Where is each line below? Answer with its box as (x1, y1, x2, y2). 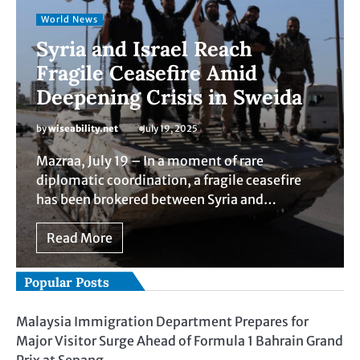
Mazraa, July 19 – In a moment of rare (36, 153, 264, 170)
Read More (47, 230, 112, 247)
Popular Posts (24, 274, 109, 291)
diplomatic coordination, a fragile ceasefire (36, 172, 301, 189)
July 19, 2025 (142, 123, 198, 135)
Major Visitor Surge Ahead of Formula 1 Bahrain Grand (16, 333, 343, 350)
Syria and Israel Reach (36, 35, 252, 63)
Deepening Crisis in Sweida (36, 84, 302, 111)
